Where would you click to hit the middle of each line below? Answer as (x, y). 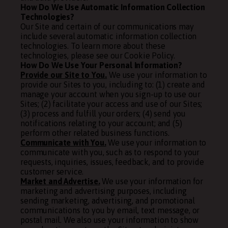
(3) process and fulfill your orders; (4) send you (103, 113)
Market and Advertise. (60, 181)
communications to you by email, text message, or (110, 210)
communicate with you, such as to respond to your (110, 152)
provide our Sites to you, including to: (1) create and (113, 84)
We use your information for (152, 181)
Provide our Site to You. (64, 75)
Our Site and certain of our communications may (107, 26)
